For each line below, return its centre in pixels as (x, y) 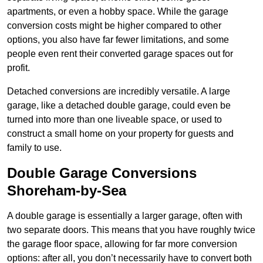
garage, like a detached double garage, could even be (119, 106)
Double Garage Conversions (102, 173)
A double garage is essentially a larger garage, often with (125, 216)
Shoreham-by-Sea (67, 191)
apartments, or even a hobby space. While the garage (118, 12)
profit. (18, 68)
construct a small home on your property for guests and (120, 134)
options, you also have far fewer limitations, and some (118, 40)
